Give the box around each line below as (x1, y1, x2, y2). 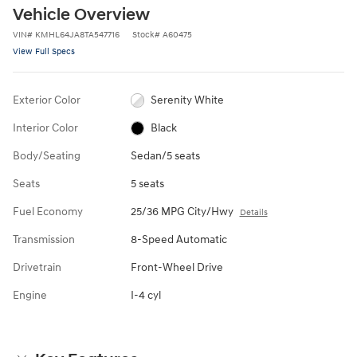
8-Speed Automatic (130, 232, 227, 246)
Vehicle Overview (13, 4, 150, 25)
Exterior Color (13, 92, 80, 107)
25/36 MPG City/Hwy (130, 204, 233, 218)
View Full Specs (13, 45, 75, 57)
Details (239, 206, 268, 218)
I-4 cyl (130, 288, 161, 302)
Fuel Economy (13, 204, 83, 218)
